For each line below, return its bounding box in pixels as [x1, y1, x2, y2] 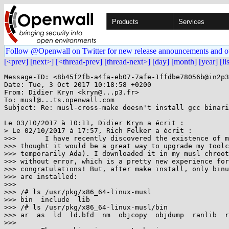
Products [112, 18, 139, 26]
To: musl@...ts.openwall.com [4, 96, 114, 104]
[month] [171, 57, 197, 66]
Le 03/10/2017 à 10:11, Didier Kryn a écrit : [4, 119, 184, 127]
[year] [199, 57, 218, 66]
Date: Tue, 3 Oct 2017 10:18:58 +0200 [4, 81, 151, 88]
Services [178, 18, 204, 26]
